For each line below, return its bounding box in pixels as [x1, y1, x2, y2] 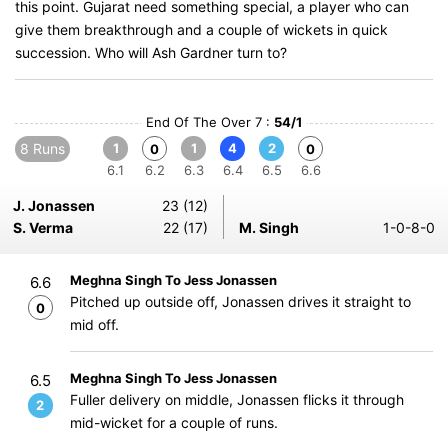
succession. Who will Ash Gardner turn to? [15, 44, 287, 61]
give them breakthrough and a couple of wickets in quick [15, 21, 388, 38]
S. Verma [13, 219, 73, 236]
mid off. [70, 316, 119, 333]
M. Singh [239, 219, 299, 236]
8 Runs [20, 140, 65, 157]
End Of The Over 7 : [146, 114, 274, 130]
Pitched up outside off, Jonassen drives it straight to [70, 293, 411, 310]
